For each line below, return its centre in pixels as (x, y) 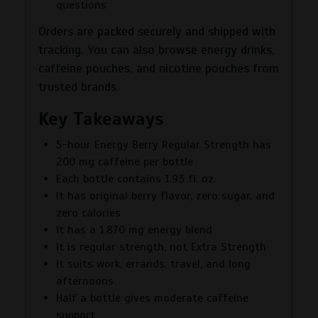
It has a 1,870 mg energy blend (134, 230)
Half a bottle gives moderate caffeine (152, 298)
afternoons (85, 281)
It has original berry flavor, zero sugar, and (165, 196)
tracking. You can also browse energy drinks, (157, 49)
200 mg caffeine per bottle (125, 161)
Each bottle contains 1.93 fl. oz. (136, 179)
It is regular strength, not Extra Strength (161, 247)
